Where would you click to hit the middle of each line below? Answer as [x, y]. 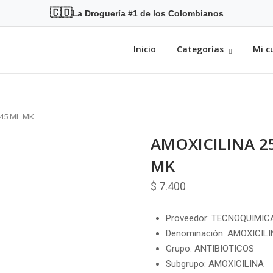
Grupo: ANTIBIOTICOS [210, 248]
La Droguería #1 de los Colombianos [147, 13]
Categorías [200, 49]
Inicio [145, 49]
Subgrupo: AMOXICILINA [214, 264]
